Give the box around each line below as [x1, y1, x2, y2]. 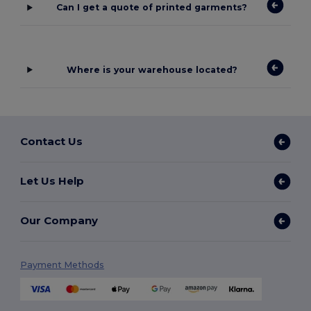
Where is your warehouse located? [66, 64, 237, 75]
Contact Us [20, 135, 83, 149]
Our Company [20, 214, 99, 228]
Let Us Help [20, 174, 85, 188]
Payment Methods [20, 259, 105, 270]
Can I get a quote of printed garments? [56, 2, 248, 13]
